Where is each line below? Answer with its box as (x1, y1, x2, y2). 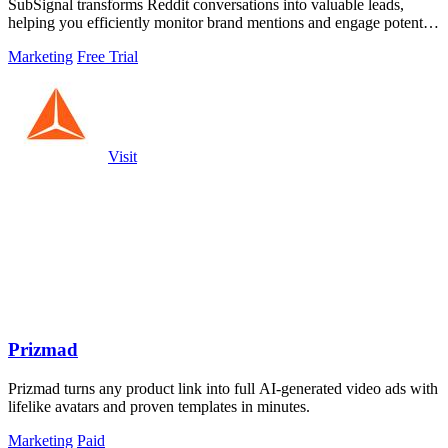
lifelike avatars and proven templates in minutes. (8, 397, 310, 415)
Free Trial (77, 48, 138, 66)
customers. (8, 32, 75, 50)
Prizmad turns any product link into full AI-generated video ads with (8, 379, 438, 397)
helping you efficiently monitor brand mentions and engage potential (8, 14, 438, 32)
